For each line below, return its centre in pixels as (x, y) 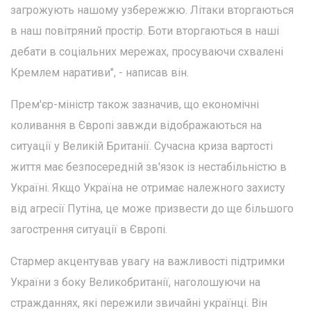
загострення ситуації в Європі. (89, 229)
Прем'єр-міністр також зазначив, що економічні (135, 104)
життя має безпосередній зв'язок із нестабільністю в (149, 167)
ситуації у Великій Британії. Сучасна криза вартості (142, 146)
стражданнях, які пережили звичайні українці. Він (139, 303)
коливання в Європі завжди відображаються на (136, 125)
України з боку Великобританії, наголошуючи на (135, 282)
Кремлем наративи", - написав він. (100, 72)
